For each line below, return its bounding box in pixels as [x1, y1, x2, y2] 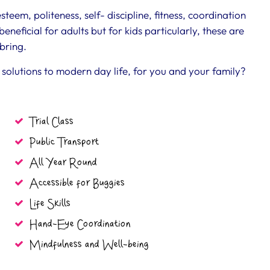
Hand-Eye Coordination [30, 218, 131, 230]
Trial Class [30, 116, 74, 128]
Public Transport [30, 136, 99, 148]
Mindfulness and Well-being [30, 239, 149, 251]
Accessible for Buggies [30, 177, 125, 189]
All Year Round [30, 157, 97, 169]
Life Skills [30, 198, 71, 210]
